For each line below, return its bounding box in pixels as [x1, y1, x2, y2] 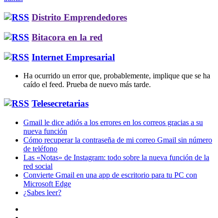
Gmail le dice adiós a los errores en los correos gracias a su [23, 118, 203, 127]
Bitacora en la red [32, 32, 103, 42]
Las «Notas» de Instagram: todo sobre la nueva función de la [23, 153, 209, 162]
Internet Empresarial [32, 52, 115, 62]
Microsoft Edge [23, 179, 71, 188]
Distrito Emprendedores [32, 12, 127, 23]
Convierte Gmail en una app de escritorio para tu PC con [23, 170, 197, 179]
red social [23, 162, 53, 170]
